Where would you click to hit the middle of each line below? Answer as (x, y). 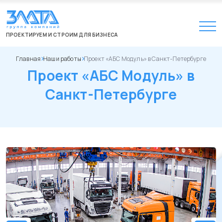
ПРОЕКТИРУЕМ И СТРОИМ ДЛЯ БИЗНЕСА (62, 34)
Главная (28, 58)
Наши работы (62, 58)
